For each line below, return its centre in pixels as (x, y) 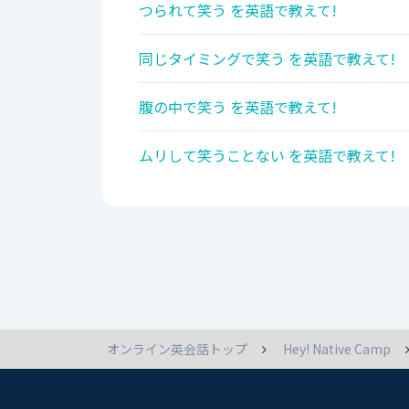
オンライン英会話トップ (177, 349)
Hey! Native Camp (337, 349)
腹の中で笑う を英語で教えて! (238, 107)
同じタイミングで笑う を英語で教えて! (267, 59)
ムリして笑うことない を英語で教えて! (267, 156)
